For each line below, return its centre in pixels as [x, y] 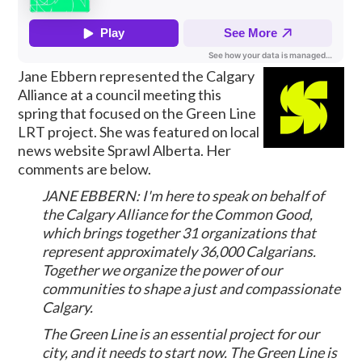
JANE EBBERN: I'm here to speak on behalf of [183, 196]
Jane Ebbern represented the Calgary [137, 76]
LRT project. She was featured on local [139, 132]
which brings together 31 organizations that [179, 233]
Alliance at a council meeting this [120, 95]
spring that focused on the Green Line [137, 114]
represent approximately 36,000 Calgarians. [179, 252]
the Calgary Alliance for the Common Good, [178, 215]
